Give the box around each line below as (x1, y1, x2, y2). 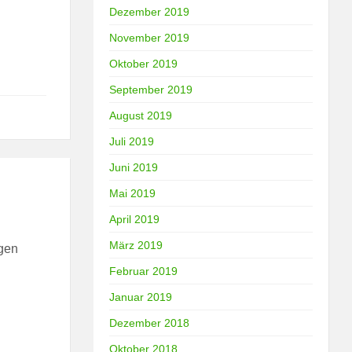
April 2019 (109, 212, 160, 225)
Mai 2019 (109, 186, 156, 200)
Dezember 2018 (109, 316, 190, 329)
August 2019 (109, 108, 173, 122)
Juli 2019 (109, 134, 155, 148)
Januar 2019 (109, 290, 173, 303)
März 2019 (109, 238, 163, 251)
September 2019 (109, 82, 193, 96)
